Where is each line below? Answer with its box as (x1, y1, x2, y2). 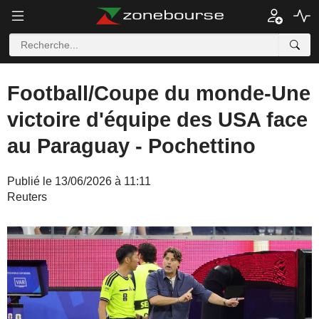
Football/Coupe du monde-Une (7, 82, 310, 105)
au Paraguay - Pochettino (7, 135, 256, 157)
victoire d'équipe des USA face (7, 108, 308, 131)
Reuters (7, 191, 47, 203)
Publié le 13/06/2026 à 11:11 (7, 175, 151, 187)
